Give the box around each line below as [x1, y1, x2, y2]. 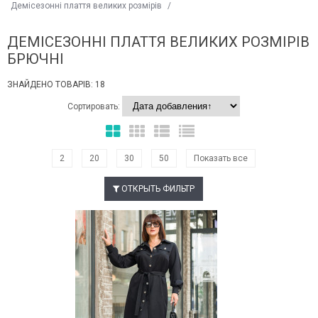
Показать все [194, 153, 248, 164]
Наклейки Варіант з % [102, 209, 190, 220]
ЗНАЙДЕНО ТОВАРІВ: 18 [7, 79, 105, 90]
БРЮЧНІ [7, 50, 64, 67]
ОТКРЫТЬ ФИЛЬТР [119, 184, 194, 194]
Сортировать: [67, 102, 122, 112]
